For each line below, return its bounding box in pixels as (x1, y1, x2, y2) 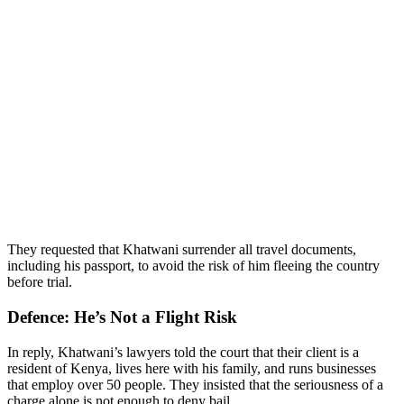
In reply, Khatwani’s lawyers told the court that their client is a (7, 344, 359, 360)
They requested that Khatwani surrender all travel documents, (7, 242, 356, 258)
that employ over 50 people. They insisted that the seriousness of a (7, 376, 383, 392)
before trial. (7, 274, 72, 290)
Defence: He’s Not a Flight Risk (7, 307, 237, 326)
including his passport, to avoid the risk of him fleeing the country (7, 258, 380, 274)
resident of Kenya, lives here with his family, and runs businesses (7, 360, 376, 376)
